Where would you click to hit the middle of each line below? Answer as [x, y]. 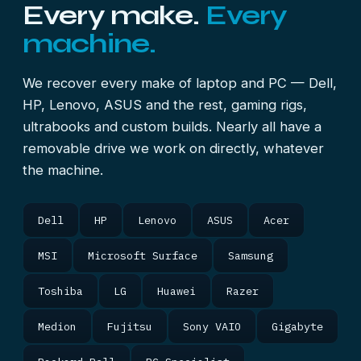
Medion [57, 326]
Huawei [176, 291]
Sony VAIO [212, 326]
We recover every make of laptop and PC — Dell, [180, 83]
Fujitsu [130, 326]
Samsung [251, 255]
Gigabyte [297, 326]
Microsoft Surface [143, 255]
